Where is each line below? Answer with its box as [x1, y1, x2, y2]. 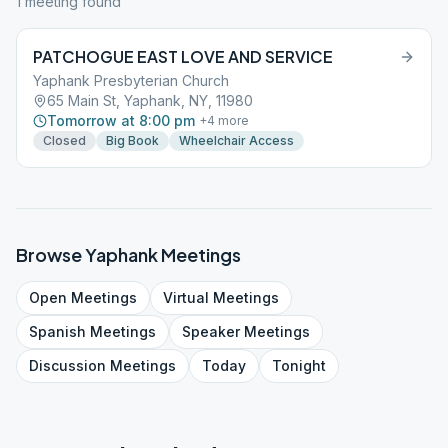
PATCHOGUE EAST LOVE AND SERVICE [33, 46, 333, 67]
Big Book [106, 133, 159, 148]
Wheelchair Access [179, 133, 294, 148]
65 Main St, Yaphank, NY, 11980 [47, 92, 253, 109]
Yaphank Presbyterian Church [33, 72, 229, 89]
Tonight [272, 357, 326, 374]
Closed [43, 133, 86, 148]
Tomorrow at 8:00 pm [47, 112, 195, 129]
